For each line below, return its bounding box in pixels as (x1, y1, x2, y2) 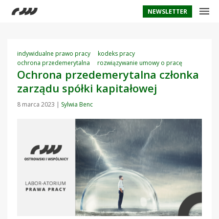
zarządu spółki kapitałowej (17, 81, 157, 95)
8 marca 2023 (17, 100, 56, 109)
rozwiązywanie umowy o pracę (97, 59, 182, 67)
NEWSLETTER (148, 7, 187, 16)
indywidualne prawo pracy (17, 49, 90, 58)
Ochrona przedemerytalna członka (17, 67, 199, 82)
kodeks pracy (98, 49, 135, 58)
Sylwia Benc (61, 100, 93, 109)
